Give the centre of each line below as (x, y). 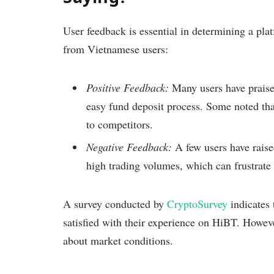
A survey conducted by (115, 203)
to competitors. (120, 124)
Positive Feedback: (128, 87)
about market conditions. (118, 240)
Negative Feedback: (129, 147)
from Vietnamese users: (116, 49)
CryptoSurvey (197, 203)
